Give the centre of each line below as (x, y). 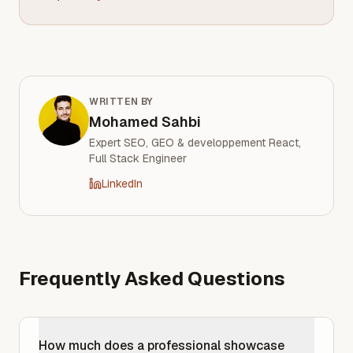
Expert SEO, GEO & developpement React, (195, 143)
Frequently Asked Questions (152, 279)
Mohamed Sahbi (145, 122)
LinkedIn (122, 184)
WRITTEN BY (121, 102)
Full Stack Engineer (138, 159)
